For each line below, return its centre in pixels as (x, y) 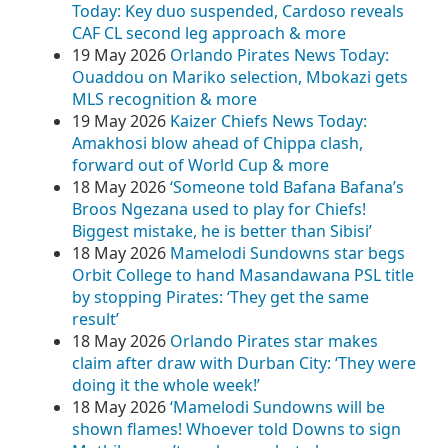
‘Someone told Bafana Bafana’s (287, 187)
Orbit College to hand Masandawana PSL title (243, 275)
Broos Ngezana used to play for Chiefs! (219, 209)
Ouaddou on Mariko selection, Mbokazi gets (240, 77)
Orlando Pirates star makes (274, 341)
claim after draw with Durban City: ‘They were (244, 363)
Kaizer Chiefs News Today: (268, 121)
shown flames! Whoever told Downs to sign (236, 429)
